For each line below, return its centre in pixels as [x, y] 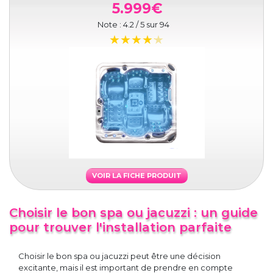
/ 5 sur [147, 25]
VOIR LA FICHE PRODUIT [136, 176]
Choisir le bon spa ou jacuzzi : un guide [133, 213]
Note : [110, 25]
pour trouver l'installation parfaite [120, 228]
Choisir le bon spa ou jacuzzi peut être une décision [119, 256]
